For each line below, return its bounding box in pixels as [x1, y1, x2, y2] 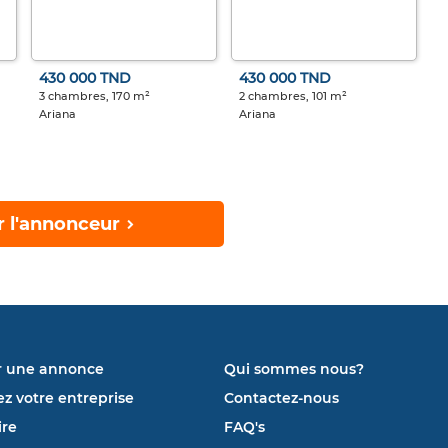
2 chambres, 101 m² [238, 89, 347, 104]
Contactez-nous [224, 389, 339, 408]
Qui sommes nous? [224, 360, 364, 379]
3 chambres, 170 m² [38, 89, 150, 104]
